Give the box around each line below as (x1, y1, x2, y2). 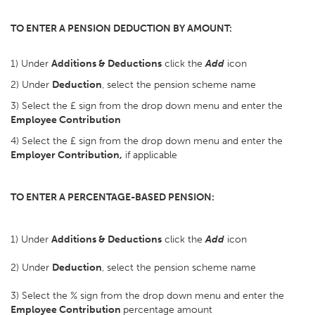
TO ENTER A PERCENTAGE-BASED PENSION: (11, 191, 214, 203)
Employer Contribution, (11, 149, 122, 161)
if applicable (122, 149, 177, 161)
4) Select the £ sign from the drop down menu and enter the (11, 135, 283, 147)
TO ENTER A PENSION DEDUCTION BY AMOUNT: (11, 22, 232, 34)
